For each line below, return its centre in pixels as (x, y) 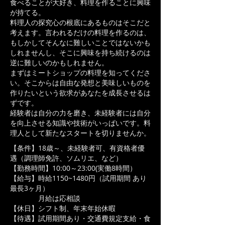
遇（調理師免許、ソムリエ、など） (66, 158)
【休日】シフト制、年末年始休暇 (63, 208)
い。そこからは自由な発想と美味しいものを (80, 83)
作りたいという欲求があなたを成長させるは (80, 93)
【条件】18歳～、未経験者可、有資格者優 (77, 148)
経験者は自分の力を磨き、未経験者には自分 (80, 113)
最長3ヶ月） (30, 188)
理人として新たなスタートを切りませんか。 (80, 133)
